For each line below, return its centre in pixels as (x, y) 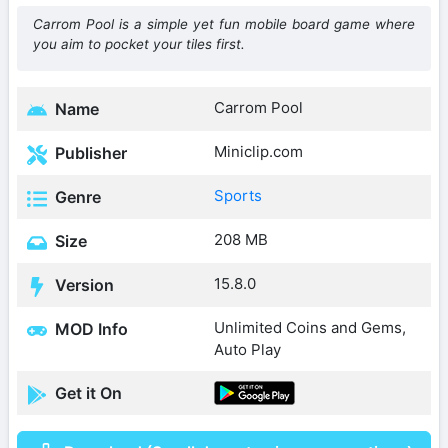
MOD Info (89, 329)
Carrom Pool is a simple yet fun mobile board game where (224, 24)
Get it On (86, 393)
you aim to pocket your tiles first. (139, 44)
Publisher (89, 153)
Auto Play (247, 350)
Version (82, 285)
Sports (238, 196)
